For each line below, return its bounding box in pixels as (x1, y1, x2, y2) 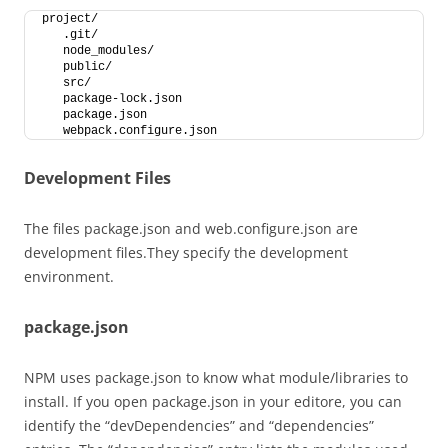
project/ (42, 12, 98, 26)
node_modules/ (42, 44, 154, 58)
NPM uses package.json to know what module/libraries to (24, 368, 408, 387)
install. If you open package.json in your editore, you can (24, 392, 402, 411)
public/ (42, 60, 112, 74)
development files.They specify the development (24, 243, 348, 262)
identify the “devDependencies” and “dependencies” (24, 416, 374, 435)
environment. (24, 267, 118, 286)
